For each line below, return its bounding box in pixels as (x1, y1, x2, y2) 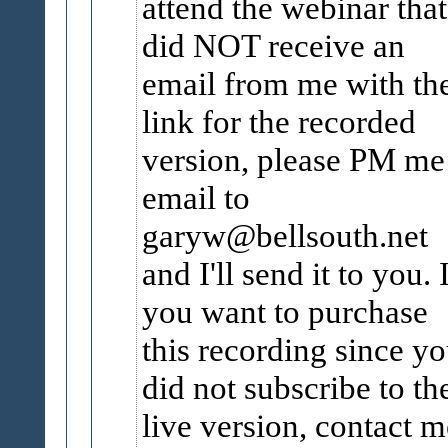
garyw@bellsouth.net (141, 217, 428, 254)
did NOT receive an (141, 27, 405, 64)
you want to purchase (141, 293, 428, 330)
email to (141, 179, 250, 216)
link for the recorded (141, 103, 416, 140)
